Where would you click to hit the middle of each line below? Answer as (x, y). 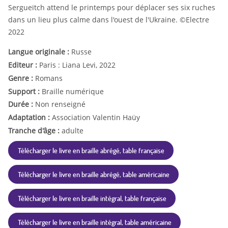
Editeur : (24, 65)
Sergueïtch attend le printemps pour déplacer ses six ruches (112, 8)
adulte (73, 131)
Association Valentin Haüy (96, 118)
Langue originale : (40, 52)
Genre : (22, 78)
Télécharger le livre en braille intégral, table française (92, 198)
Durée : (22, 104)
